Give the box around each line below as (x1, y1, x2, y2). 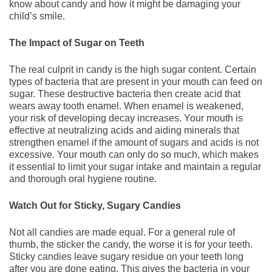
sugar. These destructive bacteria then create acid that (9, 89, 240, 99)
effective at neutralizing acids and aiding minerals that (9, 125, 239, 135)
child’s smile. (9, 11, 65, 21)
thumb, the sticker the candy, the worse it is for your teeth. (9, 239, 253, 250)
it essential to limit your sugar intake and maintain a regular (9, 161, 261, 172)
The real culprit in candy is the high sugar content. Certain (9, 64, 256, 75)
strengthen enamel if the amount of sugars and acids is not (9, 137, 259, 148)
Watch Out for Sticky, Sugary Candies (9, 200, 181, 211)
